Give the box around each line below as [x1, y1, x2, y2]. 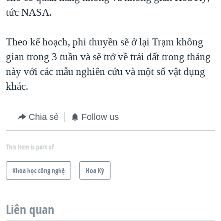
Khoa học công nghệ [12, 166, 65, 176]
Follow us [81, 112, 119, 122]
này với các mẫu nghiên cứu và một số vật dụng [6, 65, 205, 79]
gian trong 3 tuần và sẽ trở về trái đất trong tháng [6, 50, 211, 64]
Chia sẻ [29, 112, 59, 122]
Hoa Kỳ [86, 166, 104, 176]
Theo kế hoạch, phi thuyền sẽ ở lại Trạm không [6, 35, 203, 49]
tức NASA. [6, 5, 52, 20]
